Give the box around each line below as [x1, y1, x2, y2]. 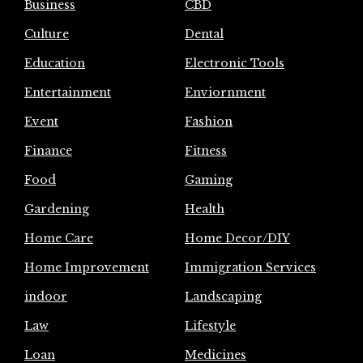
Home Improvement [24, 260, 149, 275]
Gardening [24, 202, 89, 217]
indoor [24, 289, 67, 305]
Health [185, 202, 224, 217]
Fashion [185, 114, 233, 130]
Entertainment [24, 85, 111, 100]
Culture [24, 27, 69, 42]
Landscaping [185, 289, 262, 305]
